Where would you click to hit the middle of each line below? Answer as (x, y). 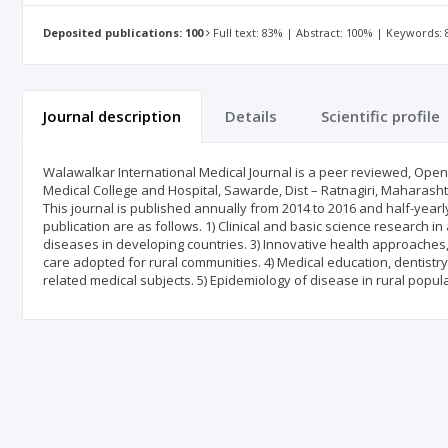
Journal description (112, 116)
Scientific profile (380, 116)
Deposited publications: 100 (123, 33)
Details (251, 116)
